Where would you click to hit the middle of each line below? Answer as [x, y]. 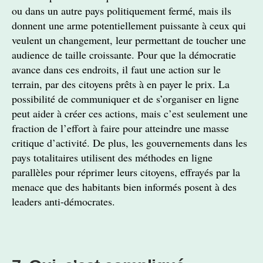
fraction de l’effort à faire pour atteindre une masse [120, 128]
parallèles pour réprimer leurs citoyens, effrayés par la [126, 172]
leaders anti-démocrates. [63, 201]
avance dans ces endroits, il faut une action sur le [116, 69]
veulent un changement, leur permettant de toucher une [129, 40]
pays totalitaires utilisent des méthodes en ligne [112, 157]
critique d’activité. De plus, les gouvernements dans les [129, 143]
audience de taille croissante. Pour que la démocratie [124, 55]
